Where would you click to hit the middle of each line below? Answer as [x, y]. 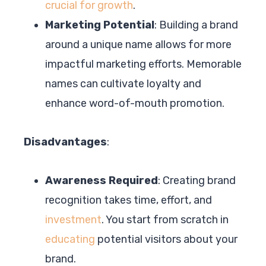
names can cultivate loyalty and [123, 83]
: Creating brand [197, 180]
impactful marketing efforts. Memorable [143, 64]
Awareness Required [102, 180]
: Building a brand [196, 25]
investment [73, 219]
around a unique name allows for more [138, 44]
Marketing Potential [100, 25]
